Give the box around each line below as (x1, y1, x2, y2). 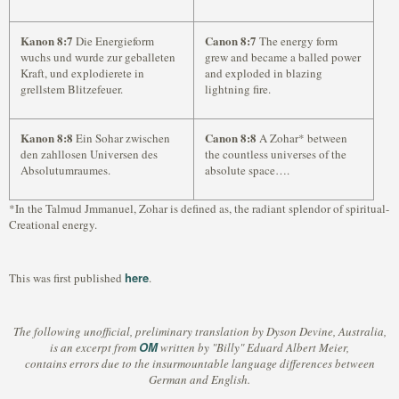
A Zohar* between (256, 130, 347, 146)
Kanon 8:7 (20, 32, 73, 49)
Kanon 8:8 (20, 129, 73, 146)
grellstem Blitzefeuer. (20, 81, 123, 97)
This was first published (9, 270, 125, 286)
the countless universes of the (205, 146, 346, 162)
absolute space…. (205, 162, 289, 178)
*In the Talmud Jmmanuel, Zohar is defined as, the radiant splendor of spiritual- (9, 200, 389, 216)
